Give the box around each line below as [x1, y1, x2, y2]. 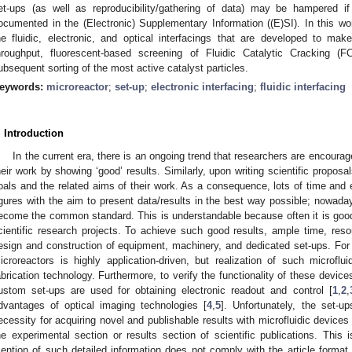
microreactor [46, 80, 108, 93]
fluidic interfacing [260, 80, 346, 93]
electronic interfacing [151, 80, 254, 93]
